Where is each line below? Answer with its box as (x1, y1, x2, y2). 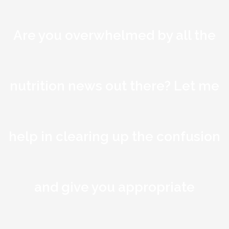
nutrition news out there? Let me (10, 78, 219, 94)
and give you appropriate (34, 179, 195, 195)
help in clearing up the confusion (9, 128, 220, 144)
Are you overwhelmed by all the (13, 27, 216, 43)
